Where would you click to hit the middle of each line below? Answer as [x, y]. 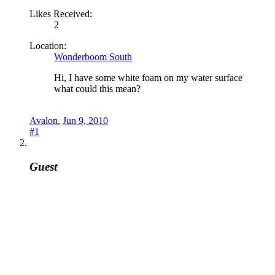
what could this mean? [97, 89]
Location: [48, 46]
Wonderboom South [93, 57]
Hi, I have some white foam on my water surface [148, 78]
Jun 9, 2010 [85, 121]
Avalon [44, 121]
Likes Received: [61, 14]
